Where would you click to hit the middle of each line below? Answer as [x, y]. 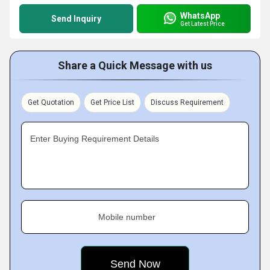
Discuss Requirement [187, 102]
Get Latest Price [202, 24]
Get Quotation [51, 102]
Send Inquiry [76, 19]
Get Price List [112, 102]
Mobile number [127, 217]
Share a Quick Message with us [135, 65]
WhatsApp [200, 15]
